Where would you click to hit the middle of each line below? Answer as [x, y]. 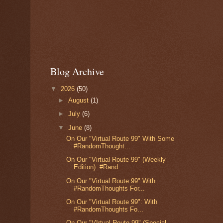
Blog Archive [77, 71]
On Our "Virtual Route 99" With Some [120, 139]
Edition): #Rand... [99, 167]
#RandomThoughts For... [110, 188]
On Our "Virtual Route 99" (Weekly [116, 160]
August [80, 101]
